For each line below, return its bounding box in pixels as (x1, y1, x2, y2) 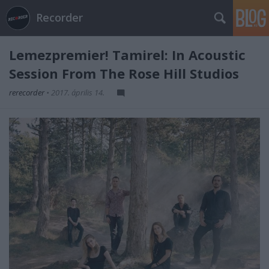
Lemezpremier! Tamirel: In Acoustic (9, 46, 246, 64)
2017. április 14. (51, 87, 104, 98)
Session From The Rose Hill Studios (9, 64, 239, 82)
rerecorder (9, 87, 46, 98)
